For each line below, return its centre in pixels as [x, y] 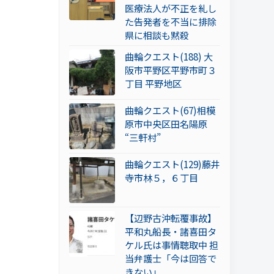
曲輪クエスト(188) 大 [169, 57]
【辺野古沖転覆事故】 [171, 218]
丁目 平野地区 [153, 83]
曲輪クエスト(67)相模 [170, 110]
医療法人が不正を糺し [171, 8]
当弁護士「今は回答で [171, 258]
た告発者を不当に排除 [171, 22]
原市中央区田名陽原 [166, 124]
